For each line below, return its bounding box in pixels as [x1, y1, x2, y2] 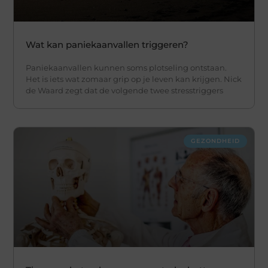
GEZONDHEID [190, 136, 240, 145]
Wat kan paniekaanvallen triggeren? [26, 38, 189, 50]
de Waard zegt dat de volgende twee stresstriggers [26, 85, 224, 95]
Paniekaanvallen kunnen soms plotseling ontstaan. [26, 62, 227, 72]
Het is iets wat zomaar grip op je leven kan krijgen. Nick [26, 74, 242, 84]
